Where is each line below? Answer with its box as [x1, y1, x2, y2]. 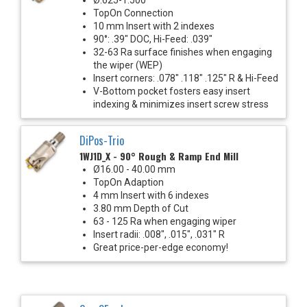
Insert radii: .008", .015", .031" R [93, 228, 225, 240]
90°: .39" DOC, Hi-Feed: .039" [93, 33, 212, 45]
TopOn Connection [93, 7, 173, 19]
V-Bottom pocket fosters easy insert [93, 85, 250, 97]
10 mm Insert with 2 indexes [93, 20, 214, 32]
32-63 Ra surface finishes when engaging [93, 46, 272, 58]
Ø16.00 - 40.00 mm [93, 163, 175, 175]
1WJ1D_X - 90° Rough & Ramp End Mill [79, 148, 238, 163]
